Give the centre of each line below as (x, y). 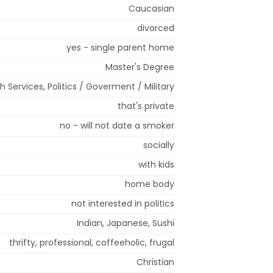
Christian (155, 262)
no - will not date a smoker (117, 125)
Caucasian (151, 8)
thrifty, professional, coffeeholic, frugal (92, 242)
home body (150, 184)
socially (159, 145)
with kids (156, 164)
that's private (146, 106)
